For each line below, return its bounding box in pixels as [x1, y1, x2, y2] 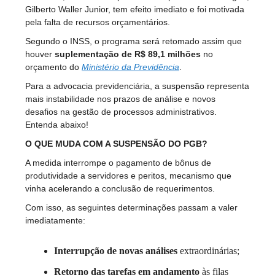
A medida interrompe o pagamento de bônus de [25, 157, 211, 168]
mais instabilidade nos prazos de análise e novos [25, 93, 215, 104]
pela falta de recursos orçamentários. [25, 17, 170, 27]
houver [25, 48, 55, 59]
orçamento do [25, 61, 82, 72]
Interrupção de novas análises [54, 245, 177, 256]
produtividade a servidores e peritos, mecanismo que [25, 170, 231, 180]
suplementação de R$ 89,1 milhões [55, 48, 201, 59]
